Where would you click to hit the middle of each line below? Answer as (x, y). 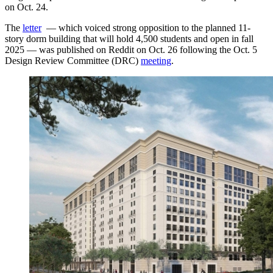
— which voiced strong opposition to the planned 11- (146, 27)
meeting (156, 60)
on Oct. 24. (27, 7)
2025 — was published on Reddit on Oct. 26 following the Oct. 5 (131, 49)
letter (32, 27)
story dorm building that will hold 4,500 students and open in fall (129, 38)
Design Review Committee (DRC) (73, 60)
